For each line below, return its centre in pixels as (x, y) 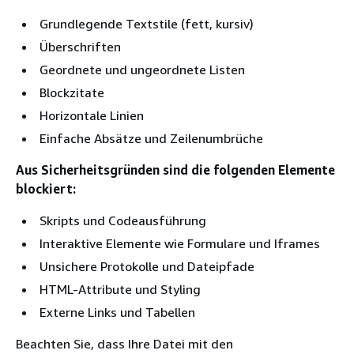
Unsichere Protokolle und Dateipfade (147, 267)
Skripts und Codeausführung (123, 221)
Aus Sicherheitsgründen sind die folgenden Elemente (175, 170)
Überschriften (80, 47)
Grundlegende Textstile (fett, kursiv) (147, 24)
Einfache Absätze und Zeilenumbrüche (151, 139)
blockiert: (46, 189)
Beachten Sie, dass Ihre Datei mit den (124, 344)
